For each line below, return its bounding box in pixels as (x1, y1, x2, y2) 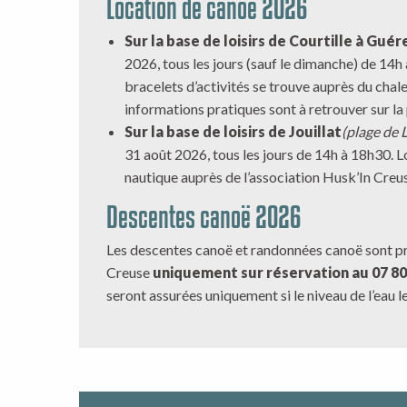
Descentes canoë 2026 (106, 200, 301, 233)
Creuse (106, 263, 153, 281)
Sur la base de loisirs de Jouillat (124, 123, 342, 140)
